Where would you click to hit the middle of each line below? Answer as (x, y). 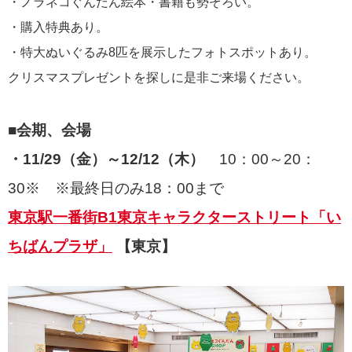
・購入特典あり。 (58, 27)
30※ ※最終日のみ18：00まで (116, 188)
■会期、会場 (49, 130)
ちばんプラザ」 (60, 246)
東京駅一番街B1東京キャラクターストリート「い (174, 217)
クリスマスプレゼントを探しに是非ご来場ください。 (159, 77)
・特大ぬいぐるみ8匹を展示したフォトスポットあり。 (162, 52)
